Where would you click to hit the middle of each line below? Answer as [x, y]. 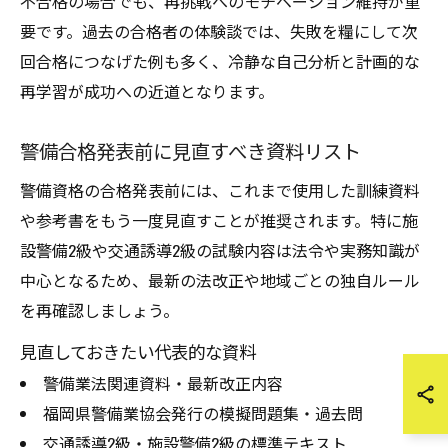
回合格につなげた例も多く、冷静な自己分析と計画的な [220, 61]
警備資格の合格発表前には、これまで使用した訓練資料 [220, 190]
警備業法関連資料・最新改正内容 [162, 383]
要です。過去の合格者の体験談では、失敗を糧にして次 [219, 31]
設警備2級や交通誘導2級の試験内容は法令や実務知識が [220, 250]
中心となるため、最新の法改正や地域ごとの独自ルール [220, 280]
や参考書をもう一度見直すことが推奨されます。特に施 [219, 220]
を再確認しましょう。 [99, 310]
